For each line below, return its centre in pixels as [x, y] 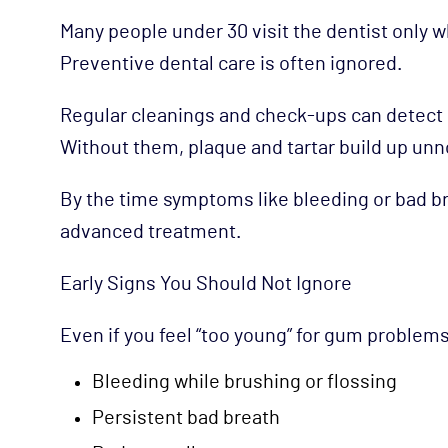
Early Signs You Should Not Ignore [206, 283]
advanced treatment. [150, 231]
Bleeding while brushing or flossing [244, 381]
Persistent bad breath [186, 417]
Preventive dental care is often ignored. [231, 63]
